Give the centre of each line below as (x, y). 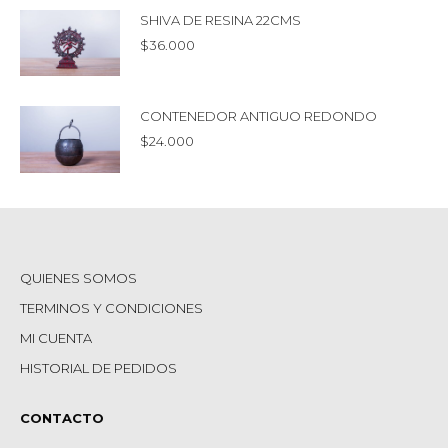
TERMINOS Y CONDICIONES (111, 307)
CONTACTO (62, 417)
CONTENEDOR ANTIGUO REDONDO (258, 116)
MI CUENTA (56, 337)
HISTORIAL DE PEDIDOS (98, 367)
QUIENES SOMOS (78, 277)
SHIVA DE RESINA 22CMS (220, 19)
